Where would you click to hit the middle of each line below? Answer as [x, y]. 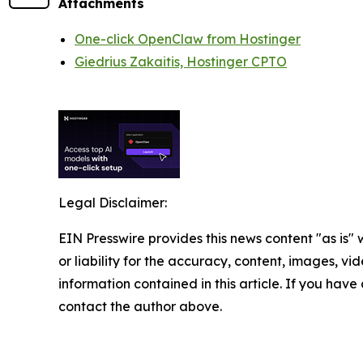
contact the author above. [140, 306]
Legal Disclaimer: [113, 203]
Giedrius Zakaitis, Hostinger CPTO [181, 62]
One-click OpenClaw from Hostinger [188, 39]
